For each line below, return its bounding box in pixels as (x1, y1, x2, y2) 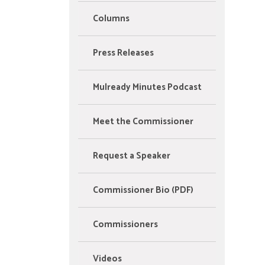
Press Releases (93, 46, 154, 61)
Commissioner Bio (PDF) (93, 183, 193, 198)
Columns (93, 11, 130, 27)
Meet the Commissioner (93, 114, 193, 130)
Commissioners (93, 217, 158, 232)
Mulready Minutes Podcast (93, 80, 202, 95)
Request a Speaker (93, 148, 170, 164)
